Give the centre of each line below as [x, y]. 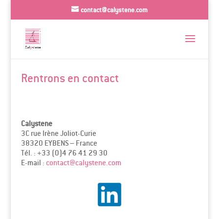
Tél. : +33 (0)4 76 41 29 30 [64, 153]
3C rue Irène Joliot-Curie [58, 133]
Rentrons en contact [70, 78]
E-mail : [33, 163]
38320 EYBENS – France [59, 143]
